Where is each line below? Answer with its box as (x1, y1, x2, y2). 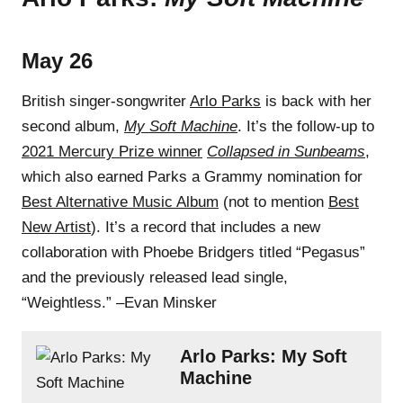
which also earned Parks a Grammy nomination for (22, 167, 363, 185)
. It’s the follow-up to (237, 117, 374, 135)
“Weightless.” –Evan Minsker (22, 293, 217, 311)
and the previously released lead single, (22, 268, 288, 286)
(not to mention (219, 193, 328, 210)
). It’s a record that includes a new (91, 218, 320, 236)
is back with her (261, 92, 372, 110)
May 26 (22, 48, 93, 73)
